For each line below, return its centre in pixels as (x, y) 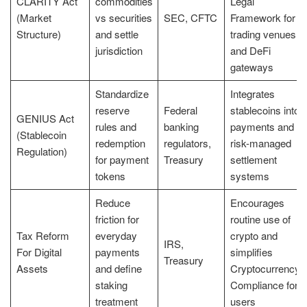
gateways (251, 66)
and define (118, 268)
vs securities (123, 17)
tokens (110, 175)
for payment (122, 159)
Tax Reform (42, 235)
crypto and (254, 235)
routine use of (260, 219)
